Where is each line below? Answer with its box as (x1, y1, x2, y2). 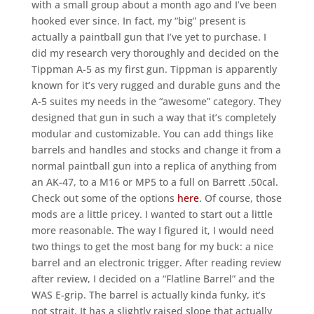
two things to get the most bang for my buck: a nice (31, 239, 273, 253)
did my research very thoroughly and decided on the (31, 46, 279, 60)
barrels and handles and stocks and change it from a (31, 142, 281, 156)
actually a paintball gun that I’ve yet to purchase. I (31, 29, 266, 43)
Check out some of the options (31, 191, 177, 205)
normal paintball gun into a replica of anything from (31, 158, 277, 172)
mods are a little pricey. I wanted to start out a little (31, 207, 273, 221)
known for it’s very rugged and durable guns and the (31, 78, 280, 92)
